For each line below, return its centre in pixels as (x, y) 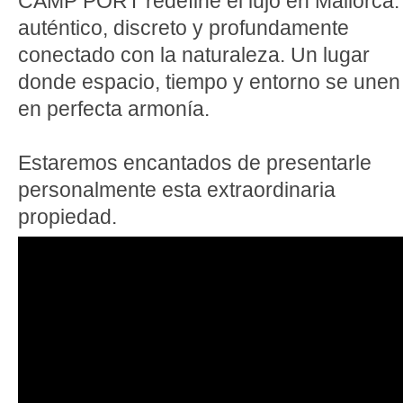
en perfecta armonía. (114, 109)
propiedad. (67, 217)
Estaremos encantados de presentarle (195, 163)
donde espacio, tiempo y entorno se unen (209, 82)
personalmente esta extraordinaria (177, 190)
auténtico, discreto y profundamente (184, 28)
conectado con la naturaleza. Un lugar (194, 55)
